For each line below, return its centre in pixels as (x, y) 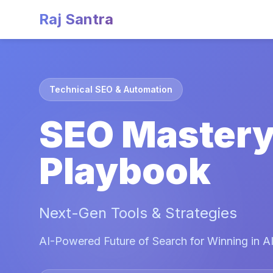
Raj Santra (76, 19)
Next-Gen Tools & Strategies (138, 213)
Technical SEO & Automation (111, 89)
